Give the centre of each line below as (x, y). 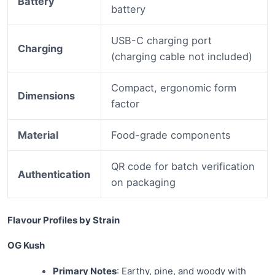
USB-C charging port (162, 40)
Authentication (54, 174)
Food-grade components (171, 135)
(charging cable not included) (182, 56)
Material (38, 135)
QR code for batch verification (183, 166)
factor (126, 103)
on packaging (144, 182)
